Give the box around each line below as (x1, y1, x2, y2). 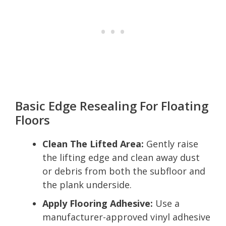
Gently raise (144, 137, 198, 150)
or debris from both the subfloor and (42, 164, 205, 177)
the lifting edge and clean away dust (42, 151, 200, 163)
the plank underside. (42, 178, 132, 191)
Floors (15, 111, 50, 128)
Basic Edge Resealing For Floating (15, 97, 208, 114)
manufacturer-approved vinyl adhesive (42, 210, 210, 223)
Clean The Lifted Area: (42, 137, 144, 150)
